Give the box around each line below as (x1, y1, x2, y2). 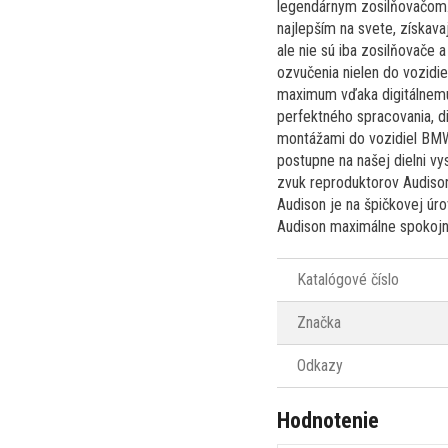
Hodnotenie (277, 407, 379, 433)
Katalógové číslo (297, 269, 399, 289)
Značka (297, 312, 341, 332)
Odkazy (297, 355, 343, 375)
